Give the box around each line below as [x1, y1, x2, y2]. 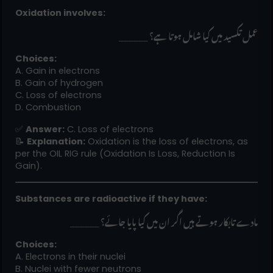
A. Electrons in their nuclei [15, 250, 126, 263]
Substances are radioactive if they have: [15, 192, 207, 205]
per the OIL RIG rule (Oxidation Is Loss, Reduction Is [15, 147, 235, 160]
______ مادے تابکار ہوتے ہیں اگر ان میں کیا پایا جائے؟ [101, 208, 258, 232]
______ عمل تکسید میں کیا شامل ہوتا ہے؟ [149, 23, 258, 46]
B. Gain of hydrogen [15, 76, 103, 89]
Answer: [26, 122, 65, 135]
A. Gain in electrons [15, 64, 100, 77]
